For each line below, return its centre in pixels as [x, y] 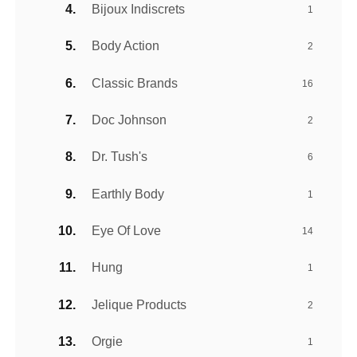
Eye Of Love [127, 231]
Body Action [126, 46]
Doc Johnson [129, 120]
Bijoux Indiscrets [139, 9]
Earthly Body [128, 194]
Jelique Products [139, 304]
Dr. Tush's [120, 157]
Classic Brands [135, 83]
